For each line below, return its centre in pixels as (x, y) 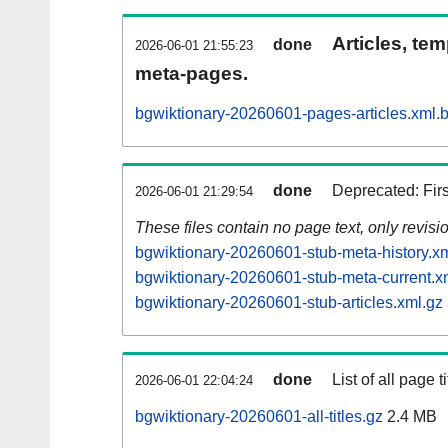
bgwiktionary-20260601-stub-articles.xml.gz (289, 303)
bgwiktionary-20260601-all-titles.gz (259, 417)
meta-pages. (191, 74)
